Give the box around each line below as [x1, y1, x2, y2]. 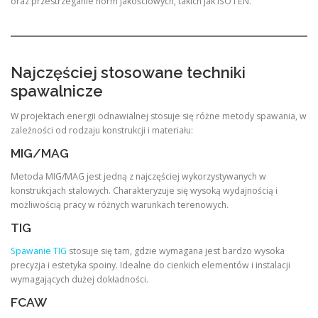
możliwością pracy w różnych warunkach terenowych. [11, 198, 229, 211]
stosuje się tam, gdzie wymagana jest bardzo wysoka [67, 245, 285, 258]
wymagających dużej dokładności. [11, 273, 148, 286]
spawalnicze [11, 81, 103, 100]
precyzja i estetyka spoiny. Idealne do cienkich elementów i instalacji [11, 259, 290, 272]
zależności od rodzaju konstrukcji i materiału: [11, 124, 193, 136]
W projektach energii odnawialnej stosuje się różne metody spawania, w [11, 109, 307, 122]
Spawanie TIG [11, 245, 67, 258]
